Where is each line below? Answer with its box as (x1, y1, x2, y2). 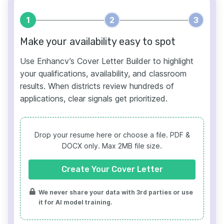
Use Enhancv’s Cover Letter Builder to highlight (20, 56, 193, 66)
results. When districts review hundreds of (20, 81, 174, 91)
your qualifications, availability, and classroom (20, 68, 186, 79)
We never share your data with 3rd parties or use (38, 188, 193, 196)
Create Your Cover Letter (61, 164, 163, 174)
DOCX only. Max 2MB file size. (62, 141, 162, 150)
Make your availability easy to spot (20, 35, 175, 48)
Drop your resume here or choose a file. (34, 130, 170, 139)
